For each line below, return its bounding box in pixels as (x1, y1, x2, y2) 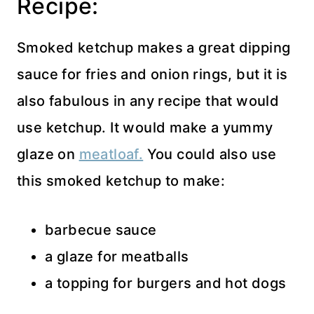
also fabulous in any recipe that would (17, 93, 280, 110)
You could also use (143, 146, 277, 163)
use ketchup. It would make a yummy (17, 119, 273, 137)
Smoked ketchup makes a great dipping (17, 39, 291, 57)
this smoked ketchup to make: (17, 172, 226, 190)
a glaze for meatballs (45, 248, 189, 266)
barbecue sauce (45, 221, 157, 239)
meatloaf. (78, 146, 144, 163)
